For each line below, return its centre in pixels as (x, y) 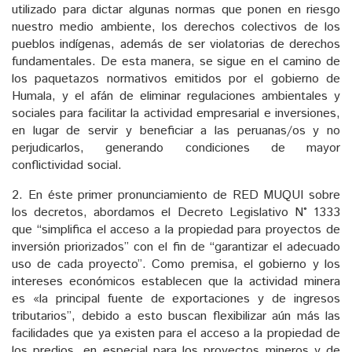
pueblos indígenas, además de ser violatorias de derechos (176, 45)
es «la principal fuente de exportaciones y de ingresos (176, 299)
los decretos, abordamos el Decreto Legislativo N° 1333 (176, 213)
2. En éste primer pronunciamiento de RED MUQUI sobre (176, 196)
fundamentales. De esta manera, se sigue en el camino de (176, 62)
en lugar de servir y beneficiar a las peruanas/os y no (176, 131)
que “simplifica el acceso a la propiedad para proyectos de (176, 230)
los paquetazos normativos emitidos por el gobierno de (176, 79)
